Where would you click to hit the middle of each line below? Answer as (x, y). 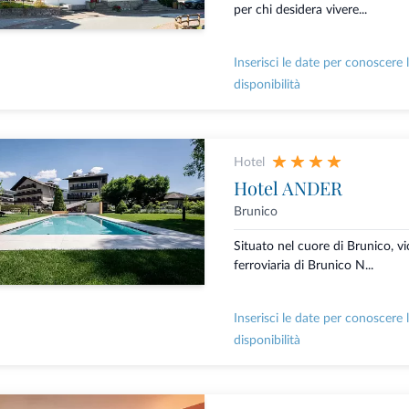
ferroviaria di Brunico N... (303, 266)
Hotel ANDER (288, 188)
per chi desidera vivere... (300, 10)
